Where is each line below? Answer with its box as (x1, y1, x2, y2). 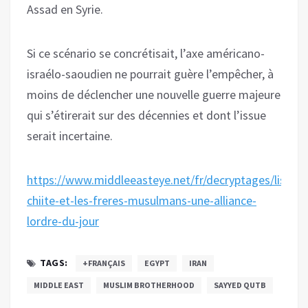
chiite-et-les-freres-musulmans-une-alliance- (27, 192, 256, 208)
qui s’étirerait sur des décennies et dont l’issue (27, 107, 266, 123)
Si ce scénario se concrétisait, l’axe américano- (27, 45, 265, 61)
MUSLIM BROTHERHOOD (103, 279, 195, 290)
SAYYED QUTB (214, 279, 266, 290)
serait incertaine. (27, 127, 113, 144)
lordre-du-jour (27, 212, 99, 229)
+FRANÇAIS (82, 257, 125, 268)
